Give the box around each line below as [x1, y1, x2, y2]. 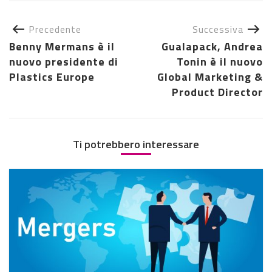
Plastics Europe [9, 69, 95, 86]
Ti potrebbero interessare [73, 136, 199, 153]
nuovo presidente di [9, 53, 118, 70]
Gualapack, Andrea [161, 38, 263, 55]
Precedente [29, 22, 81, 37]
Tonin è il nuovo [177, 53, 263, 70]
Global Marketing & [157, 69, 263, 86]
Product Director [172, 84, 263, 101]
